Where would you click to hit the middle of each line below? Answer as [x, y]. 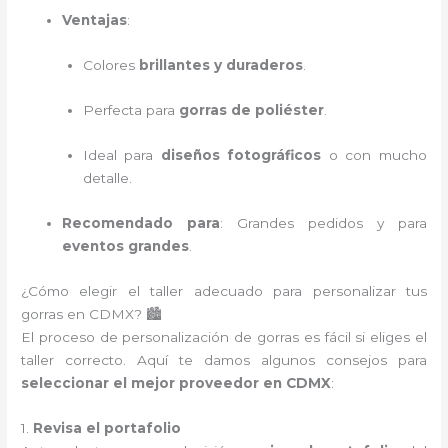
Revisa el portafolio [107, 427]
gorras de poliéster [251, 110]
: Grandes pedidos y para [323, 222]
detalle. [107, 178]
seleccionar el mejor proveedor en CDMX [176, 382]
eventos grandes [126, 245]
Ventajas [95, 20]
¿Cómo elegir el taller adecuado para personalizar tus [224, 290]
